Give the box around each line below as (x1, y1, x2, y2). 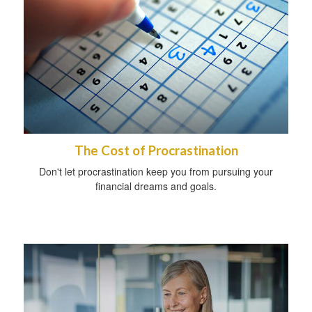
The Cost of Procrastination (74, 143, 238, 159)
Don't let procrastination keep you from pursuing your (39, 164, 273, 179)
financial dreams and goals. (95, 179, 217, 194)
